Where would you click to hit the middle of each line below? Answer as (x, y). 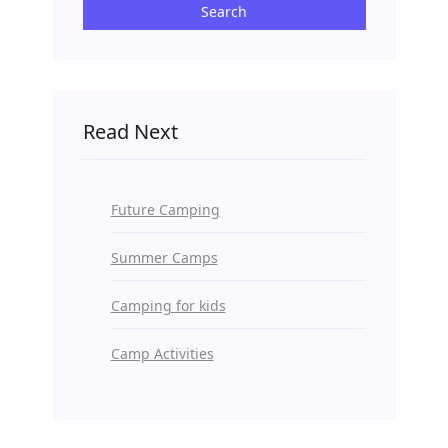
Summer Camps (164, 257)
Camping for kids (168, 305)
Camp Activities (162, 353)
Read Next (130, 131)
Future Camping (165, 209)
